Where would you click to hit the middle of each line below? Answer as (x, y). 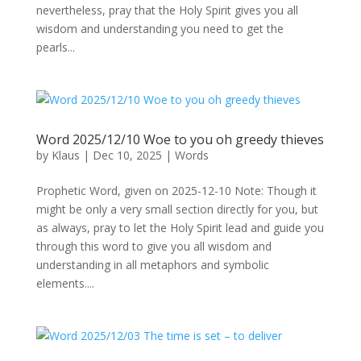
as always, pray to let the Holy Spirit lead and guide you (180, 228)
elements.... (65, 283)
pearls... (55, 47)
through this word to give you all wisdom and (154, 246)
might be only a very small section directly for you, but (177, 209)
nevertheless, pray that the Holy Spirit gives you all (167, 10)
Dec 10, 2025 (127, 155)
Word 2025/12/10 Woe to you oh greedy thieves (180, 139)
